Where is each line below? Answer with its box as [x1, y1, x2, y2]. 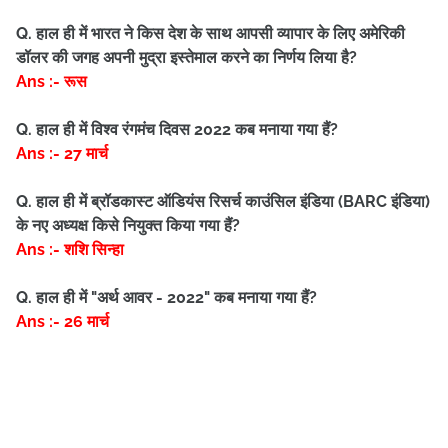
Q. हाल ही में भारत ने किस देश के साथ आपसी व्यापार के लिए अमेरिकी [16, 24, 405, 43]
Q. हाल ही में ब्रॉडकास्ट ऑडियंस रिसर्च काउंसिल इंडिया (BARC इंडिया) [16, 192, 430, 211]
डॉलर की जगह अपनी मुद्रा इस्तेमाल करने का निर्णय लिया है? [16, 48, 357, 67]
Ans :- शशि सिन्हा [16, 240, 124, 259]
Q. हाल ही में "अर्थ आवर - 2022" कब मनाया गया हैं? [16, 288, 317, 307]
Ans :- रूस [16, 72, 87, 91]
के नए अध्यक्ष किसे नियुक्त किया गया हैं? [16, 216, 240, 235]
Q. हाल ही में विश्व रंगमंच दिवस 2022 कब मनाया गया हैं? [16, 120, 338, 139]
